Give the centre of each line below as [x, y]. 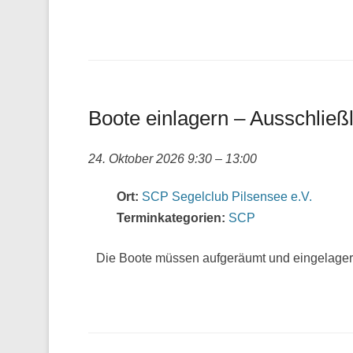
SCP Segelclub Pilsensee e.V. [227, 197]
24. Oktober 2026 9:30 [150, 159]
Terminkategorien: [171, 218]
